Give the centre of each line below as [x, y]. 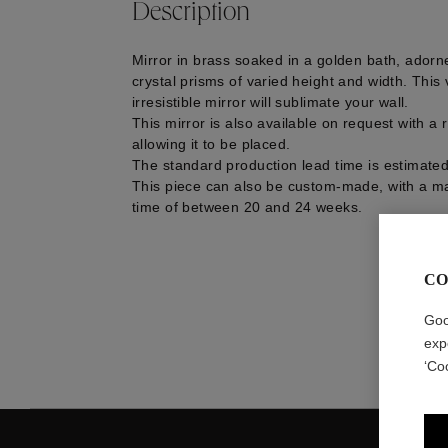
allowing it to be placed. [211, 144]
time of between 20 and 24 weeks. [247, 207]
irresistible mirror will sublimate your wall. [270, 102]
